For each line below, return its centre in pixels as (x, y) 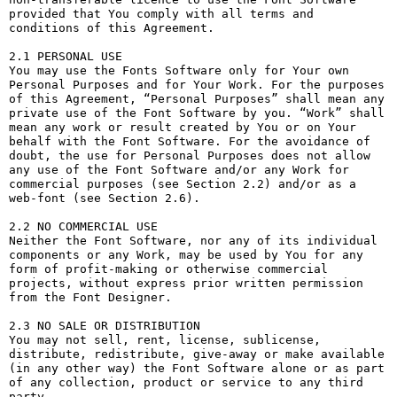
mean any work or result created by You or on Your (183, 127)
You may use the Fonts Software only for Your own (179, 70)
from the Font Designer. (90, 297)
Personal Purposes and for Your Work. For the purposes (197, 85)
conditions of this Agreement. (112, 28)
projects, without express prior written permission (186, 283)
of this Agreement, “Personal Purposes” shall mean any (197, 99)
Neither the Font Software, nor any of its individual (193, 241)
